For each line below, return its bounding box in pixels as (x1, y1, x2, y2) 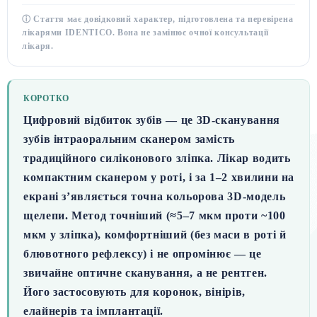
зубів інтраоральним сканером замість (23, 132, 236, 145)
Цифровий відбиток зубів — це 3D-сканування (23, 113, 280, 126)
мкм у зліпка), (23, 228, 105, 241)
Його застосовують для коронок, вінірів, (23, 285, 246, 298)
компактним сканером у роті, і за (23, 171, 210, 183)
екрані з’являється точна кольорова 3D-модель (23, 190, 286, 202)
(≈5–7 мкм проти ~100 (163, 209, 286, 221)
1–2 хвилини (209, 171, 279, 183)
